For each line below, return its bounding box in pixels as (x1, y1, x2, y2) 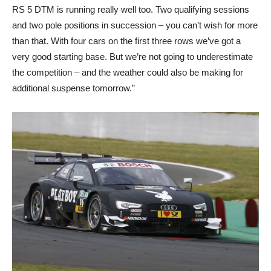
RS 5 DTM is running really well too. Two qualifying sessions (12, 4, 249, 15)
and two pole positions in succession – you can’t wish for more (12, 19, 258, 30)
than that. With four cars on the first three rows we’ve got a (12, 35, 241, 46)
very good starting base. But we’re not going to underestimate (12, 51, 253, 62)
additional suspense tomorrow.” (12, 82, 135, 93)
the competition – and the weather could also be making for (12, 67, 243, 77)
